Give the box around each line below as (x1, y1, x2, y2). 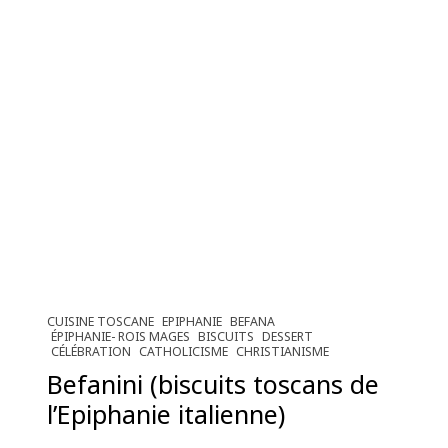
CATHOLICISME (139, 343, 229, 361)
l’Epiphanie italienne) (47, 397, 286, 432)
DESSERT (262, 328, 314, 346)
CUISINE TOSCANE (47, 313, 155, 331)
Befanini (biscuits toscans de (47, 367, 380, 402)
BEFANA (230, 313, 276, 331)
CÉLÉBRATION (51, 343, 132, 361)
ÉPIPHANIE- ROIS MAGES (51, 328, 191, 346)
